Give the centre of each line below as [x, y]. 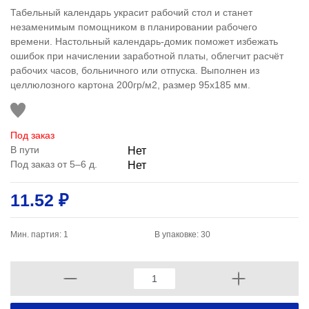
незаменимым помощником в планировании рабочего [134, 27]
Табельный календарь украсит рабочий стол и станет [131, 12]
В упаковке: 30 [182, 235]
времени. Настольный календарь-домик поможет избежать [144, 41]
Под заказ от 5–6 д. [54, 164]
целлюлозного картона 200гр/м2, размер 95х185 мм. [130, 85]
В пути [25, 150]
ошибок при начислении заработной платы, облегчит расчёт [147, 56]
